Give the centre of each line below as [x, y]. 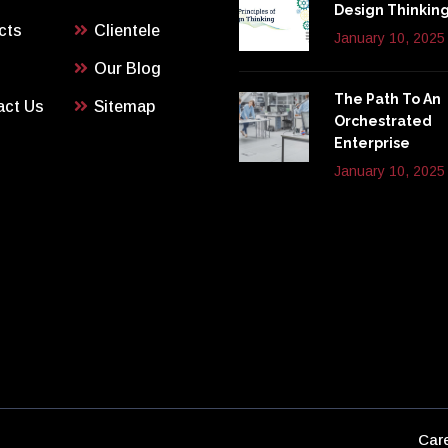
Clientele [127, 31]
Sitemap [124, 107]
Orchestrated [383, 121]
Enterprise [372, 143]
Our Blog [127, 69]
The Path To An [387, 99]
